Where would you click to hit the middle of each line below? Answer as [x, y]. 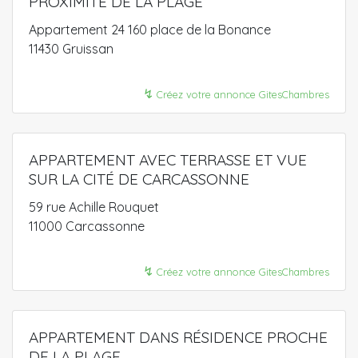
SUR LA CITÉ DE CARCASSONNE [139, 179]
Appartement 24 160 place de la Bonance [150, 29]
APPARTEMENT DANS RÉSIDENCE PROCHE [178, 337]
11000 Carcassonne [87, 226]
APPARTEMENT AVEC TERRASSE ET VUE [168, 159]
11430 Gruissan [71, 48]
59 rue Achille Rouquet [94, 207]
